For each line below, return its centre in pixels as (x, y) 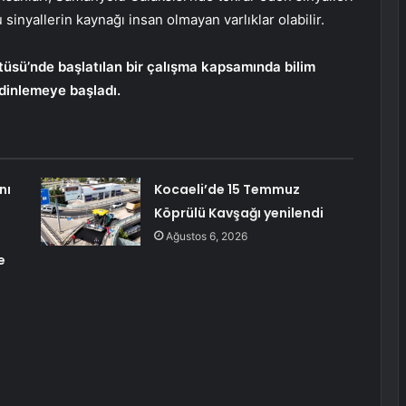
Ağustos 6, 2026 (206, 237)
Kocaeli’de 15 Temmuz (227, 190)
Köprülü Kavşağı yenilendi (238, 213)
